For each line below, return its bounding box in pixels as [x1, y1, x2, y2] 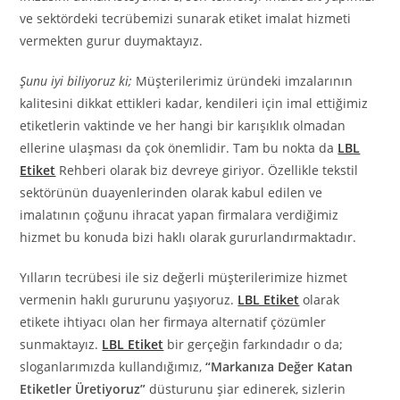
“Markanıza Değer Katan [205, 358, 354, 376]
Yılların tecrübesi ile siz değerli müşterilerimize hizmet [20, 269, 348, 287]
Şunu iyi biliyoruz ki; [20, 72, 133, 90]
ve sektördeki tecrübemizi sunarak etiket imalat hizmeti [20, 10, 352, 28]
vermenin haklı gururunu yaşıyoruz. [20, 291, 238, 309]
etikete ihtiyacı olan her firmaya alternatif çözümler [20, 313, 327, 331]
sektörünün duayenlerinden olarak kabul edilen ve [20, 184, 323, 202]
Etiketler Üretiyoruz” [20, 380, 146, 398]
